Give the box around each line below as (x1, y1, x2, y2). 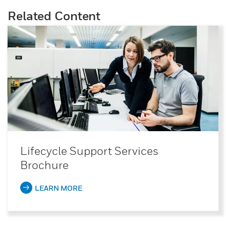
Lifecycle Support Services (20, 144, 158, 157)
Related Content (8, 9, 101, 23)
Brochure (20, 158, 69, 172)
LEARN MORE (35, 184, 82, 192)
